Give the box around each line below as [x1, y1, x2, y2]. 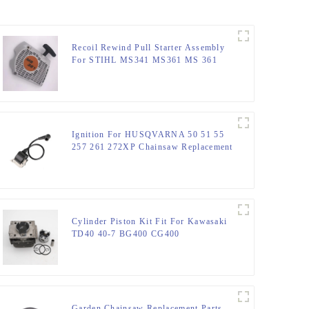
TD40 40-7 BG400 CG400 [71, 229, 180, 239]
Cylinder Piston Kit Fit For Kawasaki [71, 217, 228, 227]
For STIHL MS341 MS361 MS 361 [71, 55, 217, 66]
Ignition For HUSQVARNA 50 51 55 [71, 130, 224, 140]
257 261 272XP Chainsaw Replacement [71, 142, 233, 152]
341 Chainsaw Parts [71, 68, 154, 78]
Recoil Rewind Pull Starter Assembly [71, 43, 226, 53]
